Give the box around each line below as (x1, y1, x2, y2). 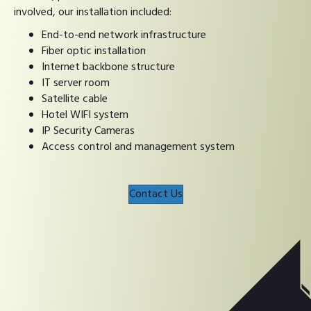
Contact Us (128, 185, 183, 204)
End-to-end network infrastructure (42, 26, 206, 45)
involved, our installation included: (14, 3, 171, 22)
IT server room (42, 74, 110, 93)
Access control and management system (42, 138, 235, 157)
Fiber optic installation (42, 42, 146, 61)
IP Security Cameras (42, 122, 135, 141)
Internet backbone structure (42, 58, 175, 77)
